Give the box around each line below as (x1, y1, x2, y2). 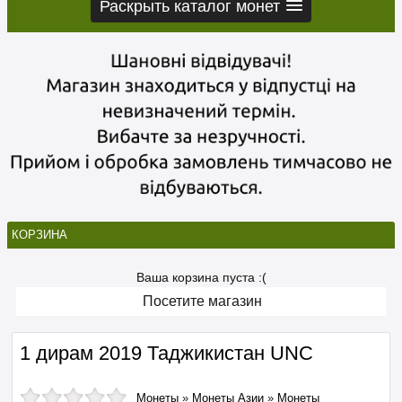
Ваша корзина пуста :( (135, 271, 267, 285)
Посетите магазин (143, 293, 262, 310)
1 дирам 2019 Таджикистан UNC (20, 342, 313, 365)
